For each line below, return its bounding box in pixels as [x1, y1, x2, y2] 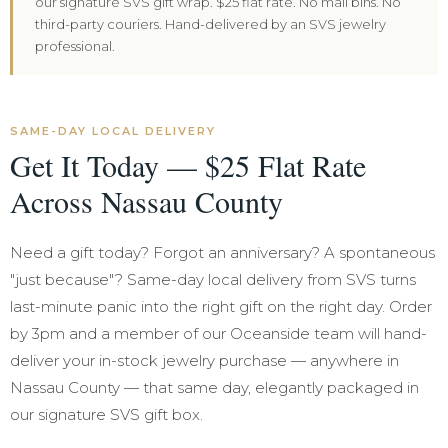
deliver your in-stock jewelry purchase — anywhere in [10, 351, 399, 370]
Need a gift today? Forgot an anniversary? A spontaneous [10, 243, 435, 262]
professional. [35, 38, 115, 54]
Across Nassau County [10, 181, 283, 221]
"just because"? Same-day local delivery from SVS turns [10, 270, 416, 289]
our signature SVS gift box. [10, 405, 203, 424]
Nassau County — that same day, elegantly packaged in [10, 378, 419, 397]
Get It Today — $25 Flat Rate [10, 145, 366, 185]
